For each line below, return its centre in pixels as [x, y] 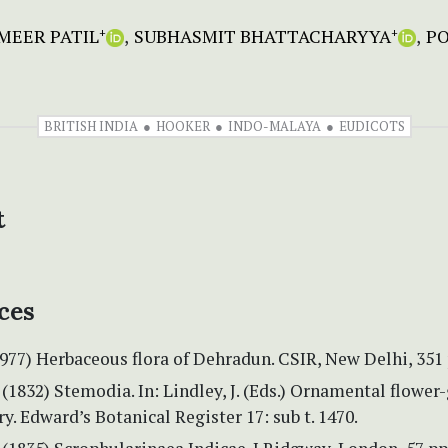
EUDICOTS [371, 125]
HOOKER [182, 125]
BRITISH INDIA [90, 125]
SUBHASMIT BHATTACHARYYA [262, 35]
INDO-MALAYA [274, 125]
